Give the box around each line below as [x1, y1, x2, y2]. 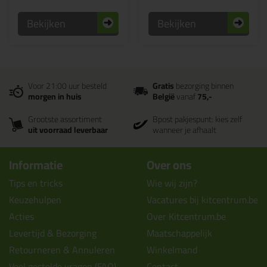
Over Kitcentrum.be [147, 207, 226, 225]
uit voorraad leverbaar [28, 122, 108, 138]
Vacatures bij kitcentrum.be [147, 191, 258, 209]
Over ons [147, 154, 192, 176]
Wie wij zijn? [147, 174, 197, 192]
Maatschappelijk [147, 224, 212, 242]
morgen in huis [28, 89, 82, 104]
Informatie [9, 154, 63, 176]
